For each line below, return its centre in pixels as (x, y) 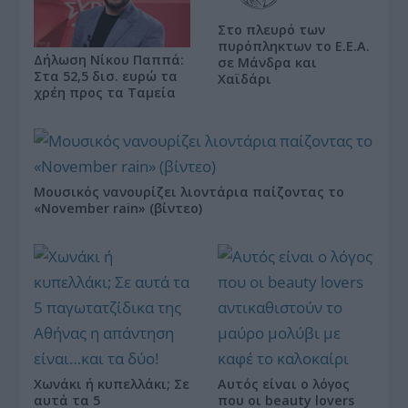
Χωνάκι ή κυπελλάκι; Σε (112, 383)
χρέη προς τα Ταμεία (105, 92)
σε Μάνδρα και (267, 62)
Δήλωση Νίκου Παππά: (109, 59)
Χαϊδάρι (245, 79)
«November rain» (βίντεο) (118, 208)
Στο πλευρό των (271, 30)
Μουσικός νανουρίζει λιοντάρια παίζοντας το (189, 191)
